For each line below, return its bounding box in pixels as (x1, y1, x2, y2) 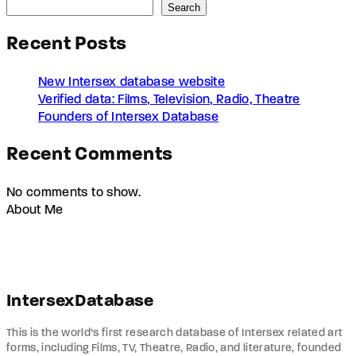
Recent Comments (6, 145, 173, 164)
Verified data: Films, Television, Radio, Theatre (38, 93, 300, 106)
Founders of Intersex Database (38, 110, 219, 124)
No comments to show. (6, 186, 141, 199)
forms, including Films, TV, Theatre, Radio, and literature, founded (6, 342, 342, 354)
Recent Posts (6, 34, 127, 54)
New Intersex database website (38, 75, 226, 89)
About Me (6, 203, 64, 217)
